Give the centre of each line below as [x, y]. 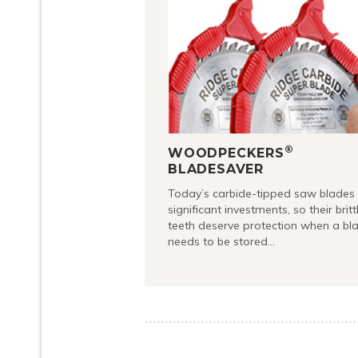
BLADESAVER [216, 169]
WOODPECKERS [226, 153]
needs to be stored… [221, 241]
